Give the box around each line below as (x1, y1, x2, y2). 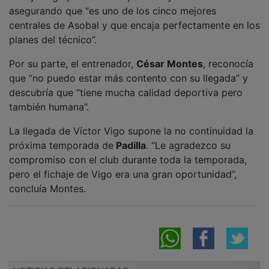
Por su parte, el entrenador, (9, 49, 136, 62)
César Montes (136, 49, 203, 62)
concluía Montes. (9, 174, 86, 187)
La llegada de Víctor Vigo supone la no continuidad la (9, 116, 253, 129)
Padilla (113, 131, 146, 144)
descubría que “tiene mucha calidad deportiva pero (9, 78, 243, 91)
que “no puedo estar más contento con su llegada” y (9, 64, 248, 76)
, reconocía (203, 49, 253, 62)
